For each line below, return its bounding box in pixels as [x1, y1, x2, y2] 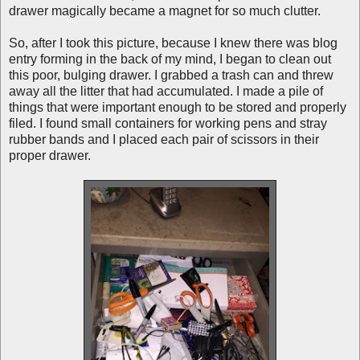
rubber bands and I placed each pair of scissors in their [9, 132, 319, 146]
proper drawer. [9, 148, 91, 162]
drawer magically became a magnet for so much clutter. [9, 3, 324, 18]
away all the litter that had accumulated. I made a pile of [9, 84, 323, 98]
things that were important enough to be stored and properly [9, 100, 346, 114]
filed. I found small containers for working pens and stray [9, 116, 327, 130]
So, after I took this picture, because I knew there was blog [9, 35, 337, 50]
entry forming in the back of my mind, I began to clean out [9, 51, 331, 66]
